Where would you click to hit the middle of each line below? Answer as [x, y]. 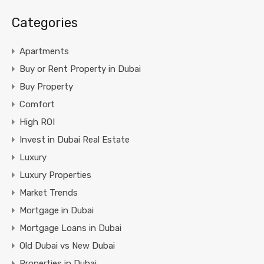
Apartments [44, 51]
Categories [45, 22]
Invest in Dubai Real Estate [75, 139]
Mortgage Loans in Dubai [70, 228]
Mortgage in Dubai [57, 210]
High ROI [37, 122]
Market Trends [49, 192]
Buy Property [46, 86]
